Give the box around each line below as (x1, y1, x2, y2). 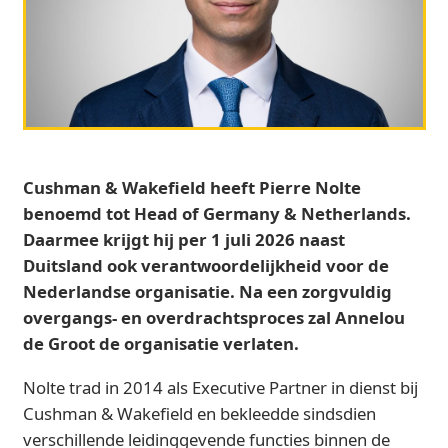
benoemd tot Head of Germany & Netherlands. (22, 201, 411, 225)
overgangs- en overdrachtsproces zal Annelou (22, 305, 405, 329)
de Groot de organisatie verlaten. (22, 331, 299, 355)
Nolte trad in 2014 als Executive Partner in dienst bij (22, 375, 418, 399)
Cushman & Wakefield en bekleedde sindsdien (22, 401, 376, 425)
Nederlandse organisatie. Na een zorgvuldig (22, 279, 392, 303)
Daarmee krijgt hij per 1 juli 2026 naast (22, 227, 345, 251)
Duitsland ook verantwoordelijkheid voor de (22, 253, 389, 277)
